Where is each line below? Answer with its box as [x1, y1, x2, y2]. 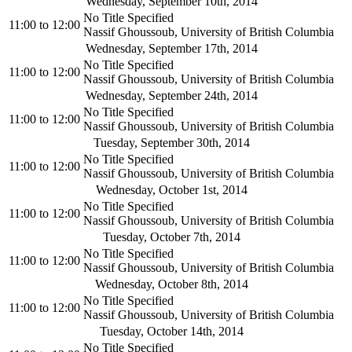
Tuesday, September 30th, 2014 [93, 136, 250, 150]
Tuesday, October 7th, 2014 [102, 230, 240, 244]
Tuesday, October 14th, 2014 [99, 324, 244, 339]
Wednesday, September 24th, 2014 [85, 89, 258, 103]
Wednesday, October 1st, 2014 [95, 183, 247, 197]
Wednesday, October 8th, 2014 [94, 277, 248, 291]
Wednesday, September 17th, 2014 [85, 42, 258, 56]
